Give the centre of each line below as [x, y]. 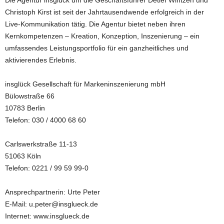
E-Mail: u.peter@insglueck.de [51, 204]
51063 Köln [23, 156]
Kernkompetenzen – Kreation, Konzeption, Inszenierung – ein [102, 36]
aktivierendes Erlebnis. [41, 60]
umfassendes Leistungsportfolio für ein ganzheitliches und [97, 48]
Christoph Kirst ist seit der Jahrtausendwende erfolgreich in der [104, 12]
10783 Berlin [25, 108]
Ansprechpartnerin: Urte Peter [52, 192]
